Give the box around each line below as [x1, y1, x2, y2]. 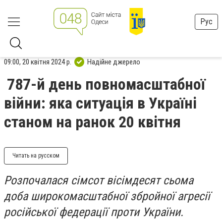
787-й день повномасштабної [7, 75, 205, 94]
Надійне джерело [87, 57, 140, 66]
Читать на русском [12, 152, 59, 159]
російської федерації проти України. [4, 205, 183, 219]
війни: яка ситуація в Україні [4, 94, 197, 112]
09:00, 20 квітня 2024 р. [4, 57, 71, 66]
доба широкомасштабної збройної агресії [4, 189, 210, 203]
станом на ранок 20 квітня [4, 112, 181, 131]
